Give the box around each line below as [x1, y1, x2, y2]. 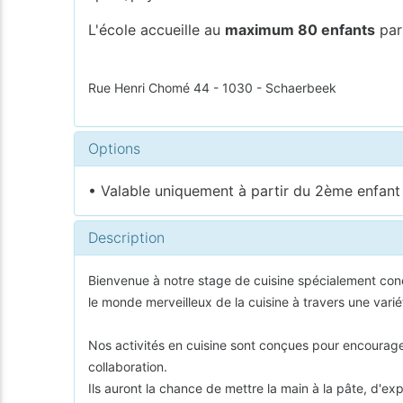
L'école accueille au [88, 20, 226, 39]
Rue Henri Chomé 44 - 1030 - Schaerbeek [88, 79, 337, 95]
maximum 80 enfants [225, 20, 376, 39]
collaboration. [88, 358, 168, 374]
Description [88, 228, 166, 246]
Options [88, 139, 141, 157]
